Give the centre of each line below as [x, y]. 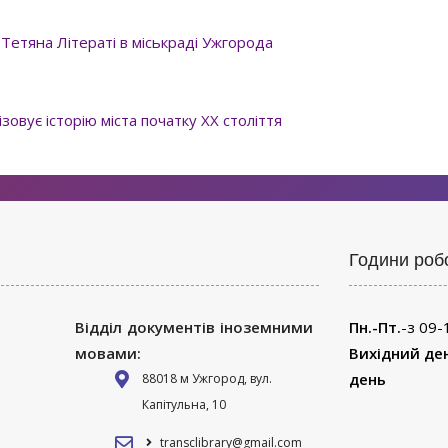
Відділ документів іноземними [193, 327]
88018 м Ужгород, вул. [206, 379]
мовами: [107, 353]
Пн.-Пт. [374, 327]
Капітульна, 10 [183, 405]
